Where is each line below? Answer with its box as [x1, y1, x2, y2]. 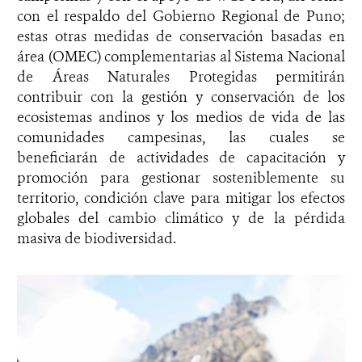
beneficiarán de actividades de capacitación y [17, 147, 345, 167]
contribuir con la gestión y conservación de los [17, 86, 345, 107]
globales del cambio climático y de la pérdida [17, 208, 345, 228]
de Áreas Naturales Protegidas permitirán [17, 66, 345, 86]
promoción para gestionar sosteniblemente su [17, 167, 345, 187]
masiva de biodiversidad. [17, 228, 176, 248]
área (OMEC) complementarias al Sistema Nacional [17, 46, 345, 66]
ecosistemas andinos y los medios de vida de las [17, 107, 345, 127]
